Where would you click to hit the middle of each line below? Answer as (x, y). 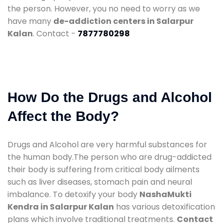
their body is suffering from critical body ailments (104, 169)
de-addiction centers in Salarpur (123, 21)
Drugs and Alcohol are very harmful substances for (107, 144)
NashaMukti (166, 194)
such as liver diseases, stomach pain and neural (100, 182)
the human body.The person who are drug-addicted (110, 157)
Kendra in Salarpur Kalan (61, 207)
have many (30, 21)
